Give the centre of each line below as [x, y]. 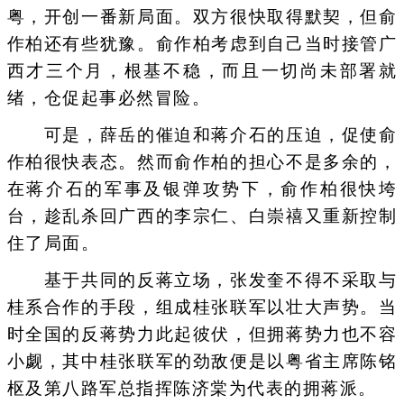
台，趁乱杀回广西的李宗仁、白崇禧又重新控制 [202, 216]
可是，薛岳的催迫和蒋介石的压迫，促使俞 [202, 135]
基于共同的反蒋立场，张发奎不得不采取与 [202, 280]
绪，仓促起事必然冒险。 [108, 97]
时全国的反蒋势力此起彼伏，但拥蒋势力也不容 [202, 335]
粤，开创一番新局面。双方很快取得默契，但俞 [202, 16]
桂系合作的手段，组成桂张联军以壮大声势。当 [202, 308]
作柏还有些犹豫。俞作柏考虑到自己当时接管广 [202, 43]
